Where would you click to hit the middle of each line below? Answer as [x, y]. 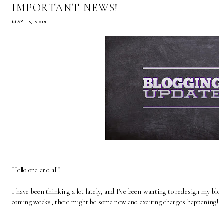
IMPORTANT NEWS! [65, 8]
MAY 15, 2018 [29, 22]
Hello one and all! [36, 170]
